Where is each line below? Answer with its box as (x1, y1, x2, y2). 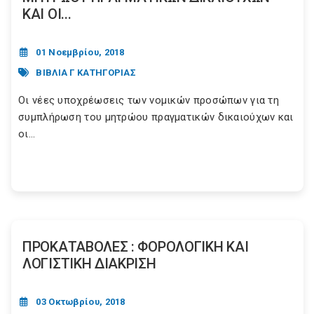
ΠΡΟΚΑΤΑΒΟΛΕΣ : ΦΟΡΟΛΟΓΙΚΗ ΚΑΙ (22, 238, 249, 256)
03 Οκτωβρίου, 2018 (36, 296, 125, 308)
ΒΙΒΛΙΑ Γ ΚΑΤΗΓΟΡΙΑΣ (36, 67, 137, 78)
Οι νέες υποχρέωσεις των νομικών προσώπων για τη (18, 94, 280, 107)
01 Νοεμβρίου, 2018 (36, 47, 125, 58)
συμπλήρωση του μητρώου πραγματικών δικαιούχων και (18, 111, 294, 124)
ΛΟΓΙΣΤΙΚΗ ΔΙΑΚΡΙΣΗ (22, 255, 156, 273)
